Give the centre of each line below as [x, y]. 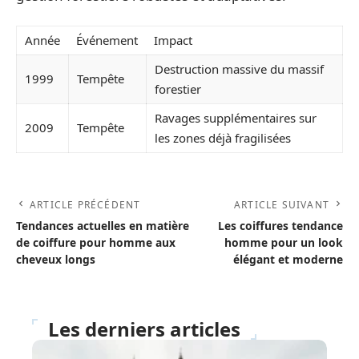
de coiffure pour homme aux [96, 242]
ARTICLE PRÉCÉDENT [85, 204]
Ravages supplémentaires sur [236, 118]
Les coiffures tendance [280, 225]
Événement [107, 40]
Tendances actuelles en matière [103, 225]
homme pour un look [284, 242]
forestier [178, 89]
